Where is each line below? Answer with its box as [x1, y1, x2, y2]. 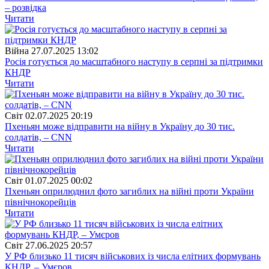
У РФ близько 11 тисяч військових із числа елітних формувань [5, 250, 261, 261]
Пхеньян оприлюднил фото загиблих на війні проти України [5, 186, 254, 196]
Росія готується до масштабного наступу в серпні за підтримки [5, 56, 263, 67]
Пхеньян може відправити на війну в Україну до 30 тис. [5, 121, 235, 131]
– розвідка [5, 2, 46, 13]
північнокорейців [5, 196, 76, 207]
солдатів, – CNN [5, 131, 72, 142]
